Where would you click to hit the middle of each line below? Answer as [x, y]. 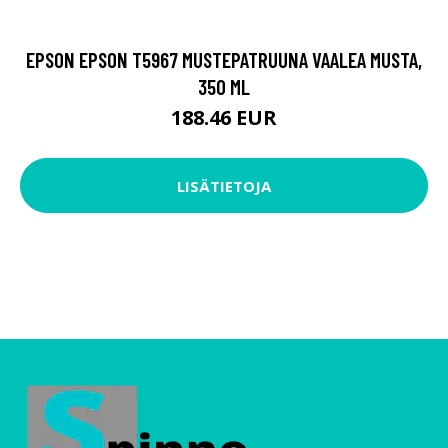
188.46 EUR [224, 118]
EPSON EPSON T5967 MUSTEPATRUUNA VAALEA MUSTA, [224, 60]
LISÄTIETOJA [224, 185]
